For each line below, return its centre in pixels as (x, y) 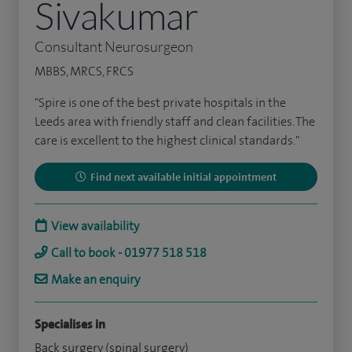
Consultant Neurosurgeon (114, 46)
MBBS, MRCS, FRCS (84, 71)
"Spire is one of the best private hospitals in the (160, 102)
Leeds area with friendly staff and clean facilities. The (175, 121)
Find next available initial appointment (183, 176)
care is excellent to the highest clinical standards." (167, 140)
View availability (95, 225)
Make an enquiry (95, 279)
